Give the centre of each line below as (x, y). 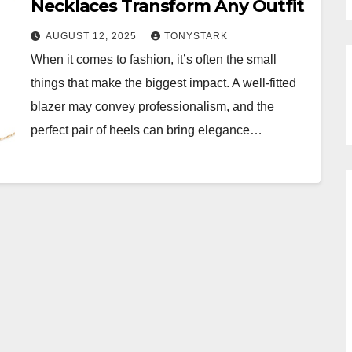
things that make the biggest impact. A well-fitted (163, 83)
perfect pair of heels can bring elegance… (147, 130)
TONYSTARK (196, 36)
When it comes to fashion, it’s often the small (154, 59)
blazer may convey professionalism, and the (152, 106)
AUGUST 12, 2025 (93, 36)
